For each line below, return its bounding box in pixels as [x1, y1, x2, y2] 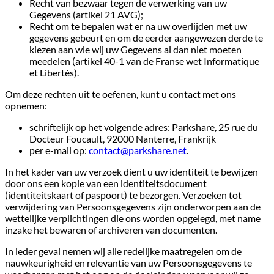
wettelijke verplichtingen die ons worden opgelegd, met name [5, 212, 261, 224]
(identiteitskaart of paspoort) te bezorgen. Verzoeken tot [5, 188, 242, 201]
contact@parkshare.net [89, 144, 187, 156]
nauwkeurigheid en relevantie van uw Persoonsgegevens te [5, 256, 252, 268]
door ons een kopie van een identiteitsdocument [5, 177, 207, 189]
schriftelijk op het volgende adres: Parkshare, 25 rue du [29, 120, 258, 133]
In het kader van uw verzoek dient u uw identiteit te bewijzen [5, 165, 258, 177]
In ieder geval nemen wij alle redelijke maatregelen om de [5, 245, 242, 257]
